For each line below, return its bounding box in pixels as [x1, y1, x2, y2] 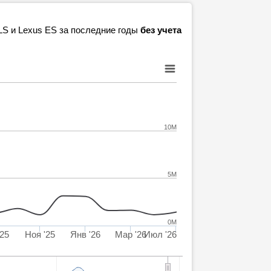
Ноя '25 [24, 229, 55, 240]
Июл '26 [144, 229, 177, 240]
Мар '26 [114, 229, 146, 240]
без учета [140, 25, 181, 35]
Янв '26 [70, 229, 100, 240]
